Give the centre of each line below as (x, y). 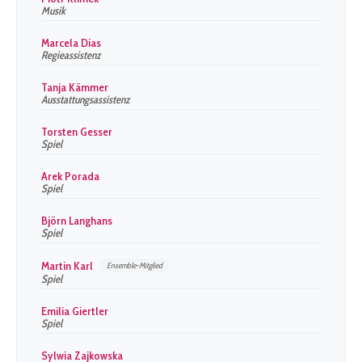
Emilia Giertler (75, 311)
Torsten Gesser (77, 132)
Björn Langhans (77, 221)
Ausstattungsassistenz (85, 99)
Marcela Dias (71, 43)
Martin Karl (67, 266)
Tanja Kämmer (75, 87)
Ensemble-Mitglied (135, 265)
